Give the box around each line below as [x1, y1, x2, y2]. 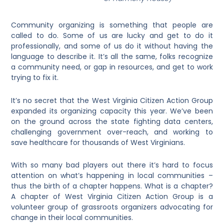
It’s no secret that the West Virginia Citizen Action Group [11, 95, 213, 105]
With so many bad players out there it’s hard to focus [11, 160, 213, 170]
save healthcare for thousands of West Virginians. [11, 137, 187, 147]
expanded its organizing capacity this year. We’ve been [11, 105, 213, 116]
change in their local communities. [11, 212, 135, 223]
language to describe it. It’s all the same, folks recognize [11, 51, 213, 62]
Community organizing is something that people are [11, 20, 213, 30]
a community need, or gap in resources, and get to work [11, 62, 213, 72]
